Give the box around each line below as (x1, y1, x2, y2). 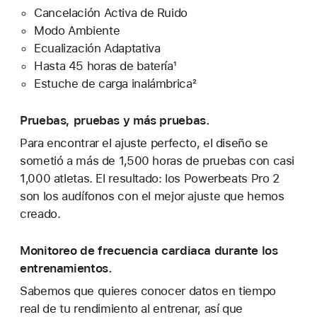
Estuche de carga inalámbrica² (34, 76, 197, 91)
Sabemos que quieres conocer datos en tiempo (20, 283, 276, 298)
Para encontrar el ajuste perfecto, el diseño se (20, 135, 268, 150)
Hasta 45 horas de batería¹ (34, 58, 176, 73)
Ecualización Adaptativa (34, 40, 161, 55)
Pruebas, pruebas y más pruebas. (20, 113, 210, 127)
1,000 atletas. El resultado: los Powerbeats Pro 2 (20, 171, 279, 185)
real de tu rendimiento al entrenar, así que (20, 301, 243, 316)
